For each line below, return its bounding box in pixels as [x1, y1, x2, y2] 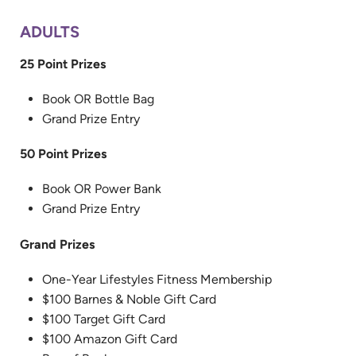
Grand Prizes [20, 236, 95, 252]
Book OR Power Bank [42, 181, 161, 197]
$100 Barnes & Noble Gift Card [42, 291, 216, 307]
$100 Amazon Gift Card [42, 331, 177, 346]
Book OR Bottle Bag [42, 91, 154, 106]
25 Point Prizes [20, 56, 106, 72]
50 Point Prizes [20, 146, 106, 162]
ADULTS [20, 21, 79, 41]
